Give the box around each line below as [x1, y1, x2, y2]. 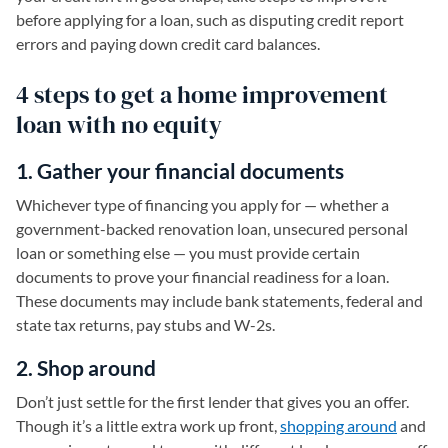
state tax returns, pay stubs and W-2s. [16, 315, 275, 334]
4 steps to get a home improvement [16, 78, 388, 111]
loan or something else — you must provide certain [16, 243, 360, 262]
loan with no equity [16, 108, 222, 141]
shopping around [280, 416, 397, 435]
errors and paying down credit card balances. [16, 34, 320, 53]
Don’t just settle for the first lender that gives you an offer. [16, 392, 409, 411]
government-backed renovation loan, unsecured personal [16, 219, 408, 238]
